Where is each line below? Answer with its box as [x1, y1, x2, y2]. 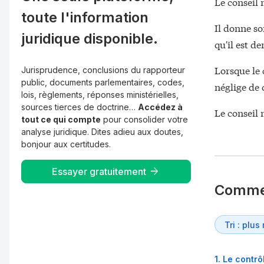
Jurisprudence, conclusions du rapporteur [21, 65, 185, 75]
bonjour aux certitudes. [21, 139, 111, 149]
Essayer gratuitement [52, 165, 146, 177]
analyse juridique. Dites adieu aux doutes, [21, 127, 183, 137]
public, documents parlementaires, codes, [21, 77, 184, 87]
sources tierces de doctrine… [21, 102, 138, 112]
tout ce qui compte [21, 114, 101, 124]
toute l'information [21, 9, 148, 26]
